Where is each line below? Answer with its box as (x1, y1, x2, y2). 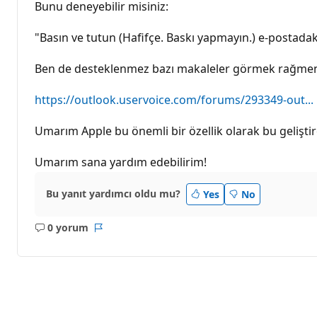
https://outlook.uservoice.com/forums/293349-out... (35, 91, 313, 108)
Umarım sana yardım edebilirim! (35, 154, 207, 170)
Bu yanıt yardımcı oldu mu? (46, 187, 180, 201)
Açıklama (60, 227, 106, 241)
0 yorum (47, 221, 88, 235)
